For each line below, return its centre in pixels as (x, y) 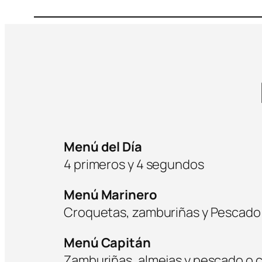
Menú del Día (103, 146)
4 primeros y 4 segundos (134, 164)
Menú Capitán (107, 242)
